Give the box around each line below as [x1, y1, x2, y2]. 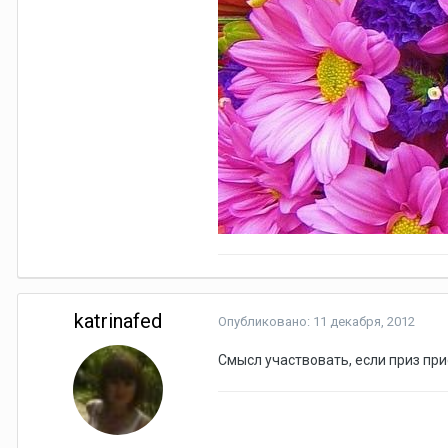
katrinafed [74, 309, 162, 334]
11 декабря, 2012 [313, 314, 415, 330]
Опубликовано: [218, 314, 313, 330]
